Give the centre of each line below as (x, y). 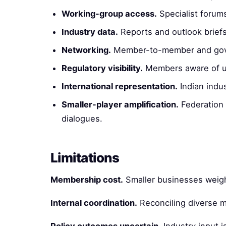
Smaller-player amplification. (120, 104)
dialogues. (82, 119)
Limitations (85, 158)
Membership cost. (87, 180)
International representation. (120, 86)
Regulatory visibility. (102, 68)
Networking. (86, 50)
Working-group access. (109, 14)
